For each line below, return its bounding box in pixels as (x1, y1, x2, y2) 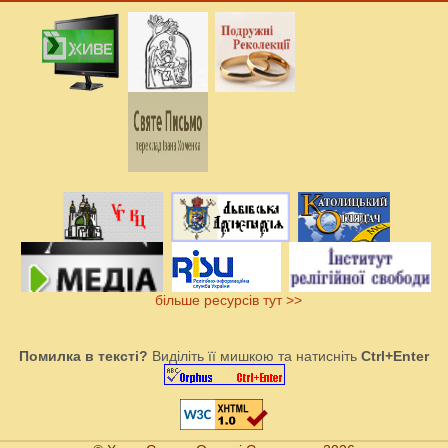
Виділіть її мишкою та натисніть (148, 348, 361, 365)
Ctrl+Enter (361, 348, 429, 365)
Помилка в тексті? (19, 348, 148, 365)
